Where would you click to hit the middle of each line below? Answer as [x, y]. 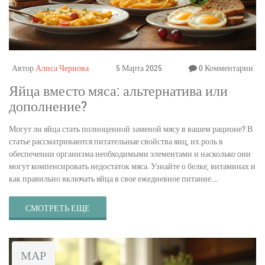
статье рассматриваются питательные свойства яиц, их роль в [116, 141]
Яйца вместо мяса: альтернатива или [118, 90]
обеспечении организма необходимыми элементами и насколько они [130, 153]
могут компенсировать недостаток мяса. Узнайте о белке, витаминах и [132, 166]
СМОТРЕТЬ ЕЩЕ [58, 208]
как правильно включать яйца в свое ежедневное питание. [111, 178]
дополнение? [48, 106]
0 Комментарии [225, 67]
